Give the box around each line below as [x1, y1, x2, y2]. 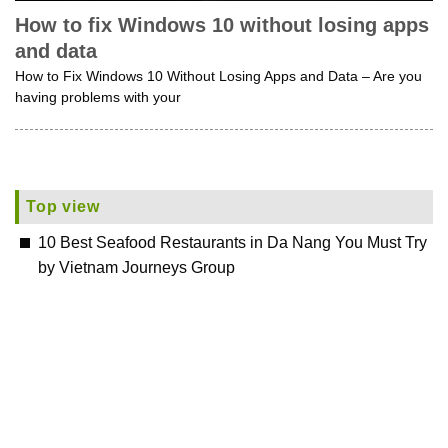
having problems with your [15, 90, 181, 106]
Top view [26, 197, 100, 215]
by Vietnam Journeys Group [38, 258, 235, 276]
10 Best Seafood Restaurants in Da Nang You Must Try [38, 233, 427, 251]
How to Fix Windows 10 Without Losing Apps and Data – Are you [15, 69, 422, 85]
